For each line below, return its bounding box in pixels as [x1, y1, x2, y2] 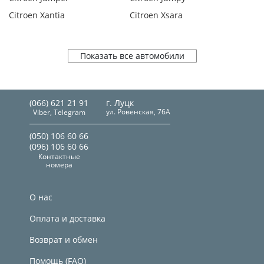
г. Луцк [106, 97, 134, 108]
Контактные [38, 151, 80, 161]
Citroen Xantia [9, 9, 65, 21]
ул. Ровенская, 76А [106, 107, 170, 117]
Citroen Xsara [129, 9, 183, 21]
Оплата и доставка [29, 213, 105, 224]
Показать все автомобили [80, 50, 184, 61]
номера [45, 160, 72, 170]
